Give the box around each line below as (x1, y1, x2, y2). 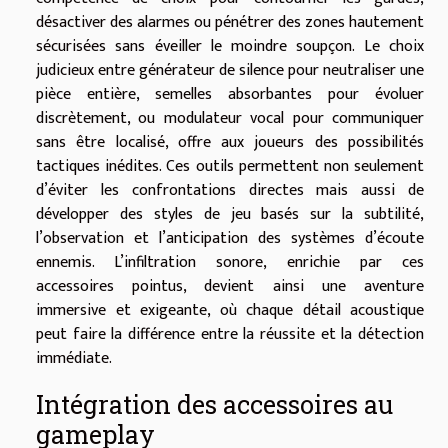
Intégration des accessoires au (36, 387, 393, 421)
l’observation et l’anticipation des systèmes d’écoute (36, 224, 424, 252)
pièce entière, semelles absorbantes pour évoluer (36, 80, 424, 108)
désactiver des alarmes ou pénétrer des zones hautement (36, 8, 424, 36)
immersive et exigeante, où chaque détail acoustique (36, 296, 424, 324)
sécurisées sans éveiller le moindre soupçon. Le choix (36, 32, 424, 60)
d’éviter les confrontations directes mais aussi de (36, 176, 424, 204)
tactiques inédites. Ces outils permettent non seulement (36, 152, 424, 180)
